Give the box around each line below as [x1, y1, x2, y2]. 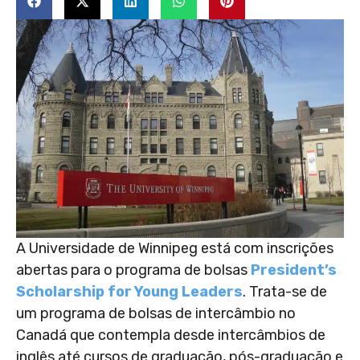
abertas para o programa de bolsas [16, 261, 251, 280]
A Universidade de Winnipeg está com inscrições [16, 239, 333, 258]
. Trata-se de [243, 283, 327, 301]
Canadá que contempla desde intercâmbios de [16, 326, 325, 345]
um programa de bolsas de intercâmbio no [16, 305, 296, 323]
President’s [251, 261, 337, 280]
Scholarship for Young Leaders [16, 283, 243, 301]
